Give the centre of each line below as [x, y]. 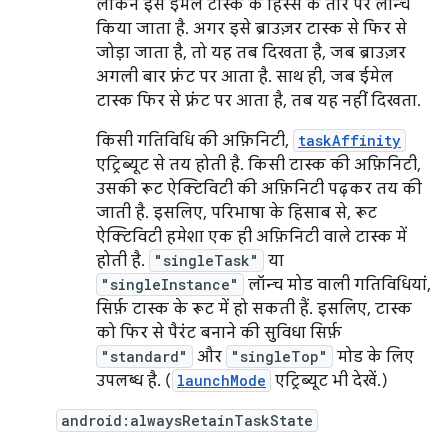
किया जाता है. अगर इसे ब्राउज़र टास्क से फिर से [251, 29]
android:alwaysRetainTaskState [187, 420]
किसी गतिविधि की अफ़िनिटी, [194, 141]
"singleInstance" [170, 284]
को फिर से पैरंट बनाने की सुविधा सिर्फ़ [219, 333]
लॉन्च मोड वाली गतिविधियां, [337, 285]
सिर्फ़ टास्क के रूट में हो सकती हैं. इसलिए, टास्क [254, 309]
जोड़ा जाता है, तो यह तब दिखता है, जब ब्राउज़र [251, 53]
